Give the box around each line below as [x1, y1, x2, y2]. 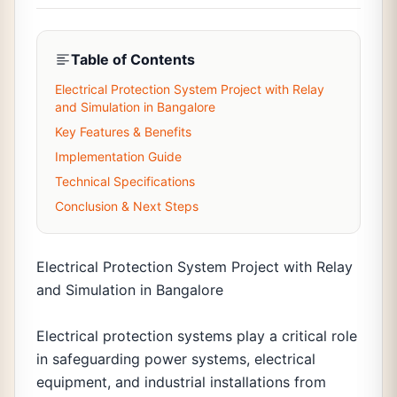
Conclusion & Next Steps [55, 198, 198, 214]
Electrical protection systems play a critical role [36, 327, 357, 345]
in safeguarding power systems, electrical [36, 350, 315, 368]
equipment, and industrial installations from [36, 373, 326, 391]
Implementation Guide [55, 149, 182, 164]
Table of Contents [71, 51, 195, 68]
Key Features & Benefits [55, 124, 191, 139]
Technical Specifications [55, 174, 195, 189]
